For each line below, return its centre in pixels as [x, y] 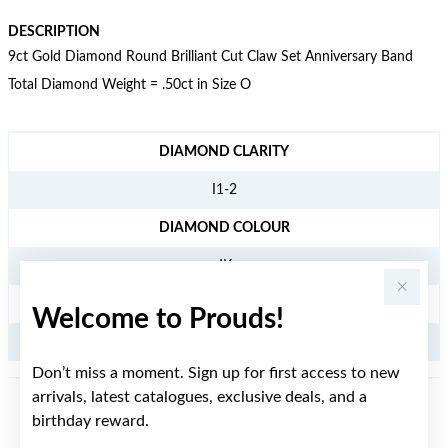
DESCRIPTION [54, 32]
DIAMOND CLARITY [224, 152]
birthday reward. [90, 420]
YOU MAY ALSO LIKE [224, 422]
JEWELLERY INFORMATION [97, 143]
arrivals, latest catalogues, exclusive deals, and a [199, 396]
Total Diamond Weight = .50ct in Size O [129, 85]
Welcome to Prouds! [158, 318]
